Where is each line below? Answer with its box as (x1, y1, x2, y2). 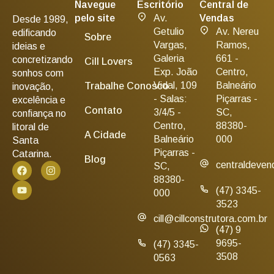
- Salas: (154, 94, 187, 104)
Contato (84, 105, 122, 116)
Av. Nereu (216, 26, 259, 37)
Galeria (154, 53, 184, 64)
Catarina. (12, 149, 52, 159)
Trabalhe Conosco (84, 81, 169, 91)
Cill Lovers (84, 56, 133, 67)
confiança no (12, 108, 66, 119)
